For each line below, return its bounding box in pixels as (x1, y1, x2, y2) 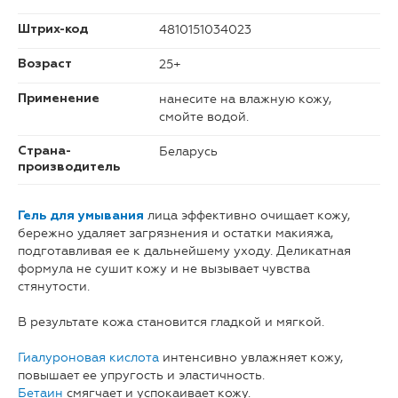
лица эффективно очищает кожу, (144, 208, 350, 224)
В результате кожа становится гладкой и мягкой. (18, 314, 324, 330)
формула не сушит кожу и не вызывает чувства (18, 261, 310, 277)
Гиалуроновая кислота (18, 350, 159, 366)
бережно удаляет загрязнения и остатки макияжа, (18, 226, 333, 242)
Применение (18, 92, 99, 106)
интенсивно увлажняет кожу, (159, 350, 343, 366)
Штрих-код (18, 23, 88, 36)
